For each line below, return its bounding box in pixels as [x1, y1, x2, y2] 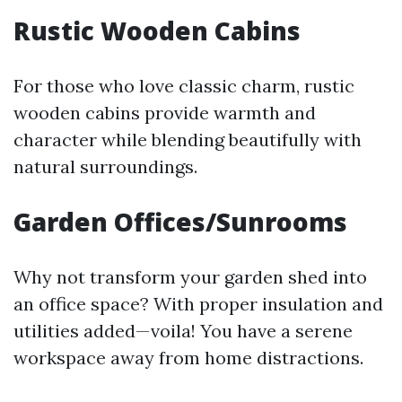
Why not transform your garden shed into [13, 265, 367, 288]
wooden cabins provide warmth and [13, 100, 316, 124]
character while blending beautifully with [13, 127, 362, 151]
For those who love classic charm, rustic [13, 74, 354, 97]
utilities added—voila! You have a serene [13, 319, 353, 342]
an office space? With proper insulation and [13, 292, 383, 315]
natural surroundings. [13, 154, 197, 178]
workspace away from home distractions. [13, 345, 363, 369]
